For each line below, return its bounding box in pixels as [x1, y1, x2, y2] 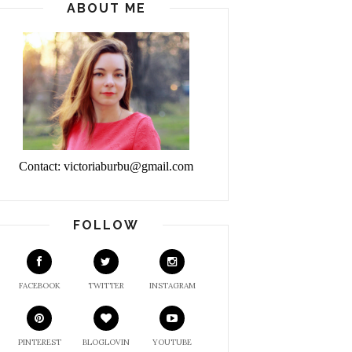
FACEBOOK [18, 280, 60, 291]
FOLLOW [73, 218, 139, 233]
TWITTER [87, 280, 124, 291]
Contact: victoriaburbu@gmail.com [19, 159, 193, 173]
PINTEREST [17, 337, 61, 347]
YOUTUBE [152, 337, 192, 347]
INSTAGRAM [148, 280, 196, 291]
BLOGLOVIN [82, 337, 130, 347]
